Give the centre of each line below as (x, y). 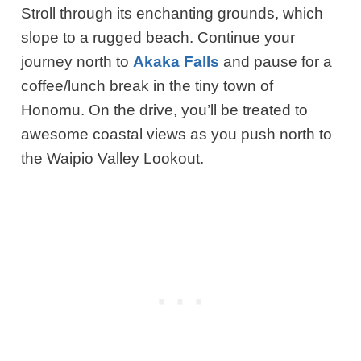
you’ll (199, 110)
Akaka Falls (176, 61)
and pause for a (276, 61)
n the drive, (139, 110)
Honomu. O (61, 110)
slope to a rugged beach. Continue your (158, 37)
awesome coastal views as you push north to (177, 134)
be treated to (263, 110)
